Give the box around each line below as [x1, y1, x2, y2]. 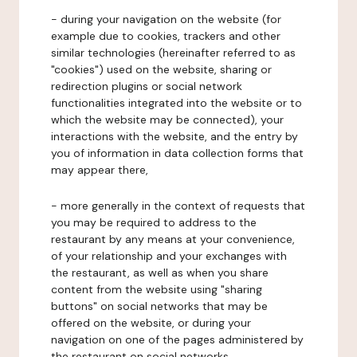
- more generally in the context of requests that [51, 198, 305, 213]
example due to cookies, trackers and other [51, 29, 280, 43]
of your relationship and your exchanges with [51, 249, 287, 263]
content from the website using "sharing [51, 282, 262, 296]
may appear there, [51, 163, 148, 177]
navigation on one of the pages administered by [51, 332, 304, 347]
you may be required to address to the [51, 215, 257, 229]
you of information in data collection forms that [51, 146, 304, 160]
